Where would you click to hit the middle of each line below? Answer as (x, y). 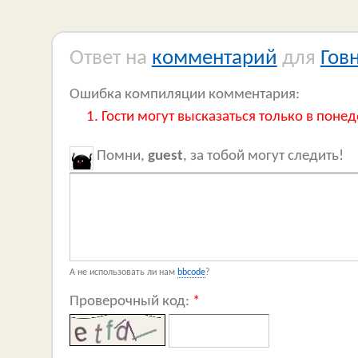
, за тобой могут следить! (263, 155)
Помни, (120, 155)
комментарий (214, 59)
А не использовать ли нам (123, 273)
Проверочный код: (131, 301)
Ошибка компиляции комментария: (184, 95)
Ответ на (110, 59)
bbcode (191, 273)
